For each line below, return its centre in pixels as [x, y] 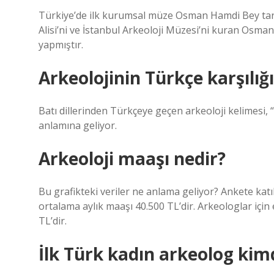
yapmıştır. [61, 45]
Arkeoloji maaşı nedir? [132, 158]
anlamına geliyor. [78, 125]
